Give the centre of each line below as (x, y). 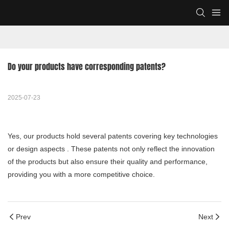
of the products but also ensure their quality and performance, (108, 162)
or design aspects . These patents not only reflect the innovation (111, 149)
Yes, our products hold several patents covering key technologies (113, 136)
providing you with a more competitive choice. (81, 175)
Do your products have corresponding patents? (87, 67)
